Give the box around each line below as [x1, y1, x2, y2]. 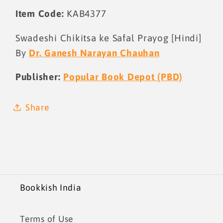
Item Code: [15, 7, 64, 19]
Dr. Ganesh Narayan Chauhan [29, 47, 160, 58]
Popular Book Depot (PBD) [63, 71, 183, 83]
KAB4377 [64, 7, 107, 19]
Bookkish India [20, 183, 82, 193]
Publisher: [15, 71, 63, 83]
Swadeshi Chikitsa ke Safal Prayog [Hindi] [15, 32, 202, 43]
